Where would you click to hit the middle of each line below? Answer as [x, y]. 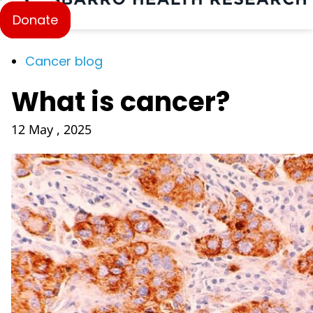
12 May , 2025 [51, 129]
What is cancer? [121, 102]
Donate [35, 20]
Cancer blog [64, 61]
